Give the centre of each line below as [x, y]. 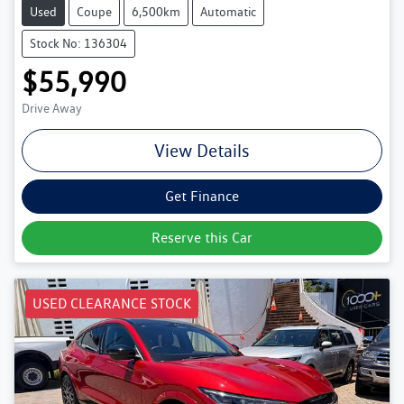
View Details [202, 150]
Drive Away [52, 108]
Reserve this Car [202, 237]
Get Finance [202, 196]
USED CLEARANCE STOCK [112, 303]
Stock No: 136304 [78, 43]
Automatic [228, 11]
